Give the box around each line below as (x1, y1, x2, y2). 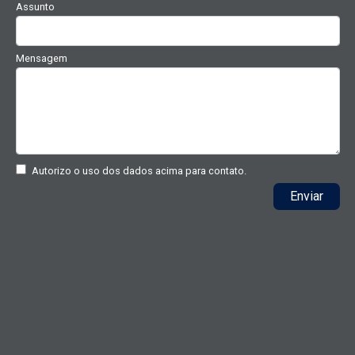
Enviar (290, 188, 323, 204)
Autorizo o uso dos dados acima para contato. (32, 164, 246, 177)
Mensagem (16, 52, 67, 65)
